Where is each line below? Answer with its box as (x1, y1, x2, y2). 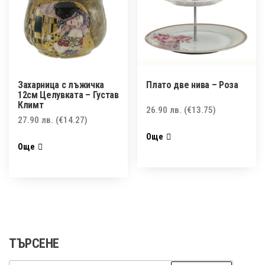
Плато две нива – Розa (146, 79, 238, 91)
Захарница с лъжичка (18, 79, 104, 91)
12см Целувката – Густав (18, 89, 119, 101)
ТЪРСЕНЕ (9, 236, 59, 251)
